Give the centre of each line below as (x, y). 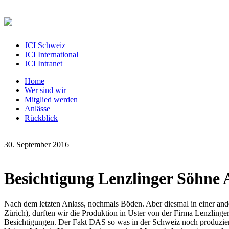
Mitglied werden (51, 99)
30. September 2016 (37, 144)
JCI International (51, 54)
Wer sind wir (45, 90)
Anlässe (37, 108)
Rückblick (41, 118)
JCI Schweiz (45, 45)
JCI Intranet (43, 63)
